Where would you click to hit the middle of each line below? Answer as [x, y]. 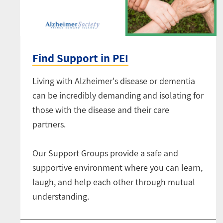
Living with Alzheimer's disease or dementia [114, 81]
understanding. [61, 197]
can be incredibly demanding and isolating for [118, 96]
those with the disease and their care [101, 110]
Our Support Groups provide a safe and [105, 153]
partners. [49, 124]
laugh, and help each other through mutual [114, 182]
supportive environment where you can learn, [117, 168]
